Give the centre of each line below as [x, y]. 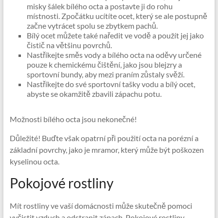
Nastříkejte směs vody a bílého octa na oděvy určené [114, 54]
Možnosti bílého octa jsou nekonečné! [73, 119]
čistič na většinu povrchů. [69, 45]
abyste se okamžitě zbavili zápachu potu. [94, 93]
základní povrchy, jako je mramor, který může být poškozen [107, 149]
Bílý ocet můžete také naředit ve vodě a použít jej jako [115, 35]
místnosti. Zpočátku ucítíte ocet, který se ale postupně [117, 16]
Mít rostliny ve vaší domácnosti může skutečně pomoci [101, 205]
